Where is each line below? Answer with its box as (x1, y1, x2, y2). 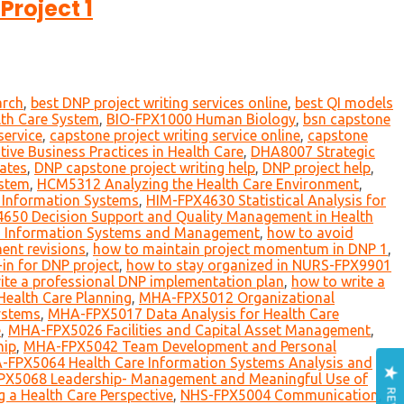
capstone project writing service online (50, 127, 300, 144)
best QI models (295, 95, 393, 112)
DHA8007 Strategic (251, 143, 375, 161)
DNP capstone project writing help (34, 160, 255, 177)
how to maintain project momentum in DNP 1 (93, 241, 388, 258)
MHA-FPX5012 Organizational (139, 289, 335, 307)
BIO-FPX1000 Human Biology (106, 111, 296, 128)
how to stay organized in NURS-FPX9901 (126, 257, 391, 274)
